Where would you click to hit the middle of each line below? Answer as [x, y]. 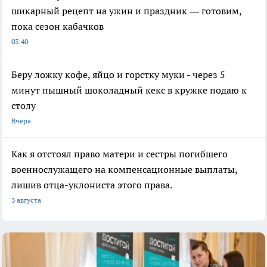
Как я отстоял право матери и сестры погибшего [119, 154]
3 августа [26, 200]
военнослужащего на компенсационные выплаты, [124, 170]
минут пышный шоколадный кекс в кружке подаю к [129, 90]
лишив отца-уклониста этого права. [92, 185]
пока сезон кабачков [58, 27]
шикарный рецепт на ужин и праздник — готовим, [126, 11]
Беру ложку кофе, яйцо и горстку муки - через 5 [118, 75]
